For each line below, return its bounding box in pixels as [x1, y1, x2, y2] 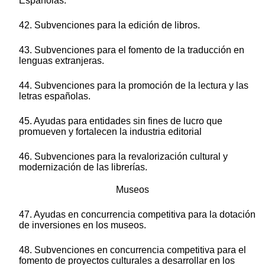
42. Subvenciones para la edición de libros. [19, 20, 200, 31]
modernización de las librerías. [19, 162, 147, 173]
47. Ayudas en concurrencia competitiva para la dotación [19, 209, 256, 220]
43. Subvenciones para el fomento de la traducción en [19, 45, 244, 56]
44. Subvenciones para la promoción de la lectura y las [19, 80, 248, 91]
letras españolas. [19, 91, 91, 102]
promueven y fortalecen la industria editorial [19, 127, 202, 137]
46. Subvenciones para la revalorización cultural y [19, 151, 228, 162]
